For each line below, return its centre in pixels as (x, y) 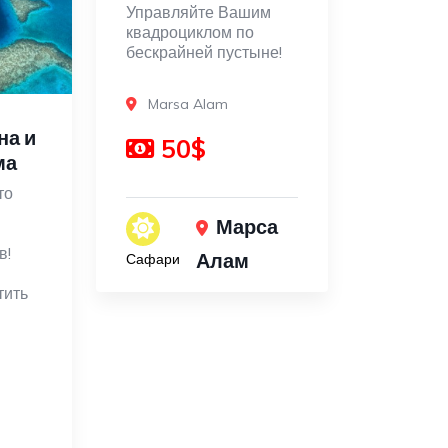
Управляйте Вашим (198, 12)
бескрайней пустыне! (203, 52)
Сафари (152, 259)
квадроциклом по (189, 32)
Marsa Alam (187, 104)
